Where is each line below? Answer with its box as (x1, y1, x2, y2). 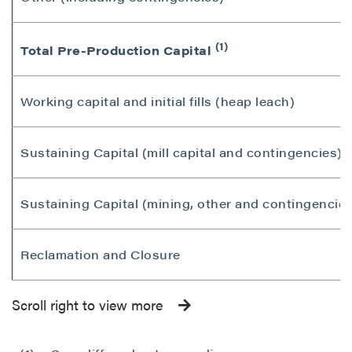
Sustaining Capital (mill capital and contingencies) (20, 144, 343, 161)
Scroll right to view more (12, 295, 167, 315)
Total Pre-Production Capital (20, 42, 215, 59)
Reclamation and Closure (20, 246, 181, 263)
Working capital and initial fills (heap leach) (20, 93, 295, 110)
